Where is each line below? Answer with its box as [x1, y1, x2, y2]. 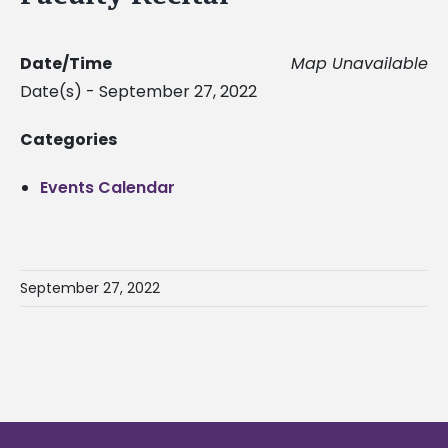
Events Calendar [40, 175, 175, 199]
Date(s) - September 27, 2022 [20, 79, 257, 103]
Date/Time [20, 51, 112, 75]
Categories [20, 127, 117, 151]
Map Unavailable [291, 51, 428, 75]
